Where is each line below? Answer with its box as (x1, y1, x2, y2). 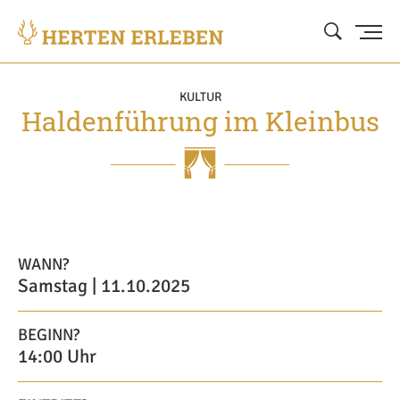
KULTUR (179, 89, 221, 104)
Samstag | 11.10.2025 (18, 274, 190, 297)
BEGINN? (18, 325, 79, 345)
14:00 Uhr (18, 345, 96, 368)
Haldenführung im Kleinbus (21, 104, 379, 138)
